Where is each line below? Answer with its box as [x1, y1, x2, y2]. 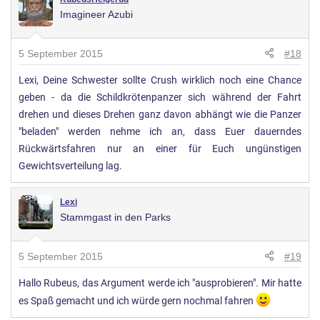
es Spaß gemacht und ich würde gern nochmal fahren [19, 294, 256, 307]
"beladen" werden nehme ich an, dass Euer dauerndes [19, 125, 301, 138]
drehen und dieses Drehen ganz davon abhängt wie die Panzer [19, 108, 301, 121]
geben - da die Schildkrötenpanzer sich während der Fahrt [19, 91, 301, 104]
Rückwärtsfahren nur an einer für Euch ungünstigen [19, 142, 301, 155]
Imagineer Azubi [60, 8, 133, 20]
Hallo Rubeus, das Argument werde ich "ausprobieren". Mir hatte [19, 276, 301, 289]
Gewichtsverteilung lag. [19, 159, 122, 172]
